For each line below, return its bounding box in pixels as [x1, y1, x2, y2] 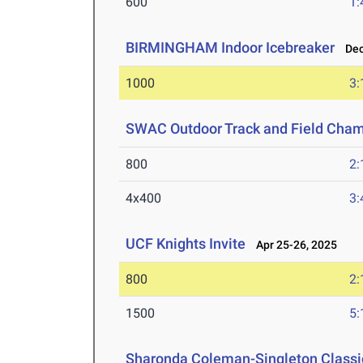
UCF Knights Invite [126, 235, 246, 253]
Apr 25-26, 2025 [249, 238, 338, 252]
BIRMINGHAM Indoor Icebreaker [126, 39, 335, 57]
